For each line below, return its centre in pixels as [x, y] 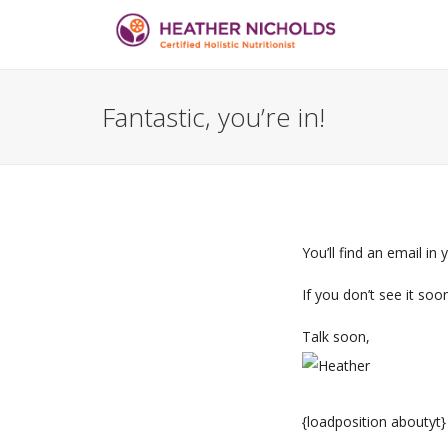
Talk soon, [336, 336]
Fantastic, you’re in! [213, 117]
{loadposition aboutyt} [374, 422]
